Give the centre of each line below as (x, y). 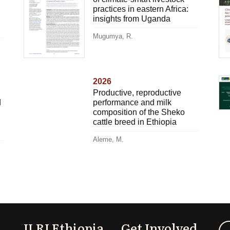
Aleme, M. (108, 139)
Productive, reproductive (137, 92)
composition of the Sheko (139, 112)
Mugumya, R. (113, 36)
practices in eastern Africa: (140, 9)
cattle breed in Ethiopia (135, 122)
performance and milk (132, 102)
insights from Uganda (131, 18)
